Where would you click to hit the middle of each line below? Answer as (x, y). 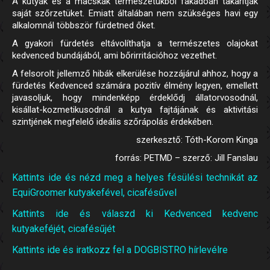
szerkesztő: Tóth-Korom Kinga (197, 140)
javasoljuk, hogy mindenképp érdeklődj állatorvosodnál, (135, 98)
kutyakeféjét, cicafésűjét (64, 229)
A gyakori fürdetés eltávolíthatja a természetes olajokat (135, 44)
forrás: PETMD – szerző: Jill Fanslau (187, 158)
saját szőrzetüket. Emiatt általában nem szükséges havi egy (135, 14)
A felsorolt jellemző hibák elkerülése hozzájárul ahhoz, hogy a (135, 74)
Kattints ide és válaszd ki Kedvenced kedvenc (135, 214)
